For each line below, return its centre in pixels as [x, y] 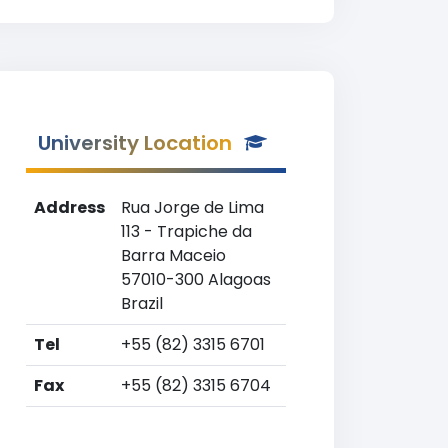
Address [69, 207]
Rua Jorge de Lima [192, 207]
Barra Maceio [173, 255]
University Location [135, 143]
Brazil [142, 303]
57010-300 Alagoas [196, 279]
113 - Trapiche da [186, 231]
